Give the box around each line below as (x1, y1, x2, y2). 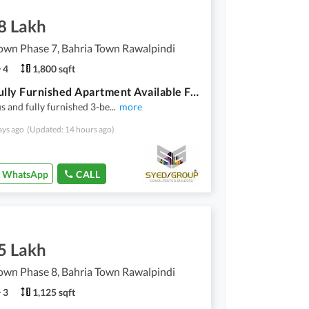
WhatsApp (2, 168, 48, 180)
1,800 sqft (32, 62, 75, 74)
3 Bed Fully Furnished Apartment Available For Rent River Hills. (190, 84, 199, 98)
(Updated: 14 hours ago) (27, 123, 114, 134)
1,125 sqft (32, 286, 75, 298)
